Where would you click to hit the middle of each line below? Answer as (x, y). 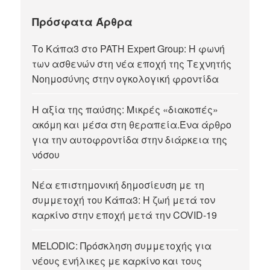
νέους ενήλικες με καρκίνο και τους (117, 260)
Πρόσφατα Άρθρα (83, 22)
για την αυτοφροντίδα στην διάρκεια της (130, 139)
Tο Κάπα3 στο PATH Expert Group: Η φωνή (129, 49)
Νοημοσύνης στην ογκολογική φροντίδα (126, 79)
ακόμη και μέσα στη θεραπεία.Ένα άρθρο (132, 124)
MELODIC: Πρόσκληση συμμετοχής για (122, 245)
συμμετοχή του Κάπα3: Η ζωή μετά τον (124, 200)
